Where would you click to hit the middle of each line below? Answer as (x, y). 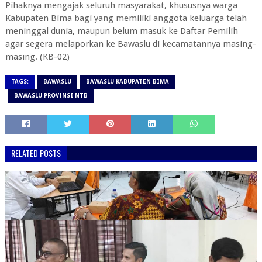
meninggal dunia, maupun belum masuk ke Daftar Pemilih (121, 31)
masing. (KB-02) (38, 56)
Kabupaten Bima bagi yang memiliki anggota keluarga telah (126, 18)
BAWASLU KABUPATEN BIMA (127, 81)
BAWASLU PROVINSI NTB (51, 95)
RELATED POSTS (36, 153)
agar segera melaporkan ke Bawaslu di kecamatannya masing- (130, 44)
